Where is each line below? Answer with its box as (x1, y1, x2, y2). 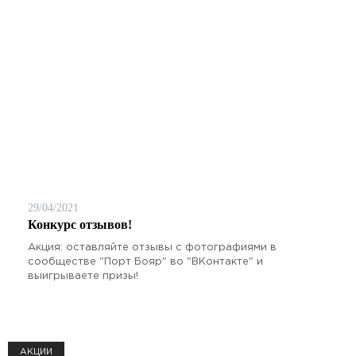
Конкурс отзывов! (28, 217, 132, 231)
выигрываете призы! (28, 271, 138, 281)
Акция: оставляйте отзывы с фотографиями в (28, 242, 277, 252)
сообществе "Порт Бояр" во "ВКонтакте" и (28, 257, 263, 266)
